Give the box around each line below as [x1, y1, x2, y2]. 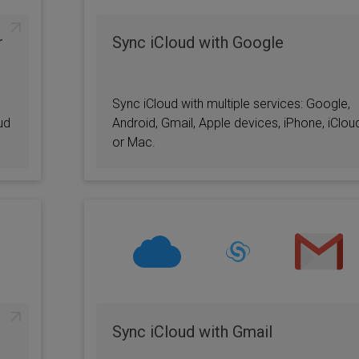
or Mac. [111, 135, 155, 150]
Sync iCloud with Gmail [111, 322, 272, 341]
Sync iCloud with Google [111, 33, 284, 52]
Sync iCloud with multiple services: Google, [111, 96, 350, 111]
